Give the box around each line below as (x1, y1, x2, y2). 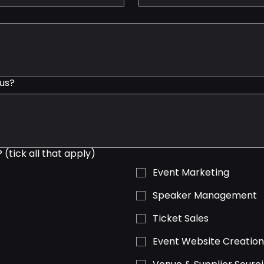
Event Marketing (153, 166, 230, 179)
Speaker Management (153, 189, 258, 202)
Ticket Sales (153, 212, 209, 225)
